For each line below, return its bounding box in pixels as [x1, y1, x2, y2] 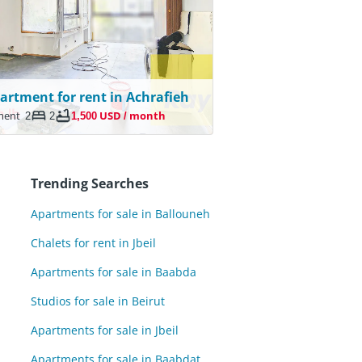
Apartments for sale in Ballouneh [31, 206, 210, 221]
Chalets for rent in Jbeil [31, 235, 156, 250]
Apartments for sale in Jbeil [31, 322, 179, 338]
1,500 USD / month [71, 107, 166, 123]
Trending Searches [31, 175, 149, 192]
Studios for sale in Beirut [31, 293, 165, 309]
